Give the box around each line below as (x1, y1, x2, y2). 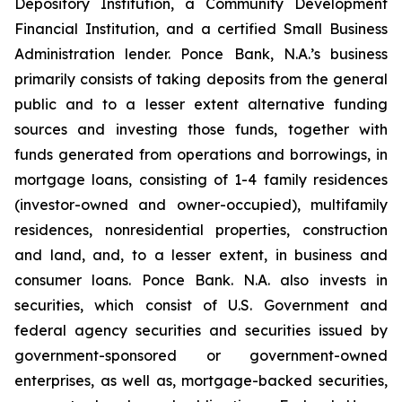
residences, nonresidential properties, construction (14, 221, 388, 239)
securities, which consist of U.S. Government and (14, 296, 388, 314)
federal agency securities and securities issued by (14, 321, 388, 339)
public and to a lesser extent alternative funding (14, 95, 388, 113)
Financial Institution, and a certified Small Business (14, 20, 388, 38)
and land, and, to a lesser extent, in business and (14, 246, 388, 264)
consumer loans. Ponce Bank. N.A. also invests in (14, 271, 388, 289)
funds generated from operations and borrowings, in (14, 145, 388, 163)
